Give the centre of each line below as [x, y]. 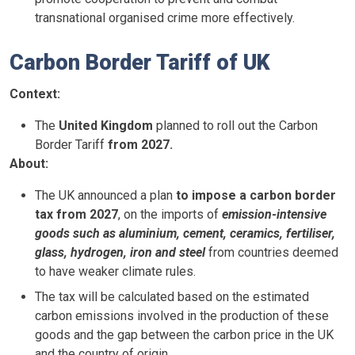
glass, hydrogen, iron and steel [120, 252]
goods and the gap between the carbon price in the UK [184, 334]
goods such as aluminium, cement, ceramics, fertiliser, [185, 233]
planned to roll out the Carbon [235, 125]
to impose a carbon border [256, 195]
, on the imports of [170, 214]
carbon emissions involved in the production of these [182, 315]
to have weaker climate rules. [115, 271]
